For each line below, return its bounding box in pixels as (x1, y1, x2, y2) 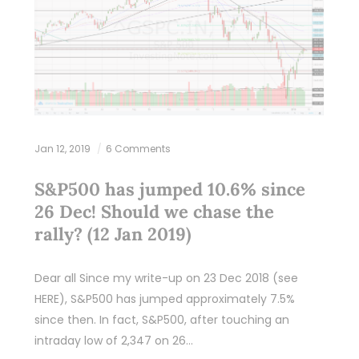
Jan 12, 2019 (34, 142, 93, 156)
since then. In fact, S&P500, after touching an (34, 312, 289, 329)
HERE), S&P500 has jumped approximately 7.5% (34, 291, 295, 308)
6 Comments (105, 142, 171, 156)
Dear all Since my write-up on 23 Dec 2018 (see (34, 270, 298, 287)
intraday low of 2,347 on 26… (34, 333, 193, 349)
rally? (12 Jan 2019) (34, 223, 192, 246)
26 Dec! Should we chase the (34, 200, 274, 224)
